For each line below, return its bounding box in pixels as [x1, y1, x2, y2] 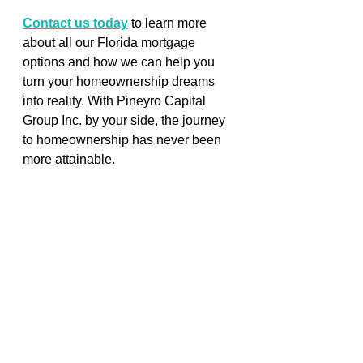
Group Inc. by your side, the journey [23, 113, 228, 127]
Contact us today [23, 15, 128, 30]
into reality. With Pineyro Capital [23, 93, 209, 108]
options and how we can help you [23, 54, 218, 69]
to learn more [128, 15, 210, 30]
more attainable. [23, 152, 115, 166]
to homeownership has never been [23, 132, 224, 147]
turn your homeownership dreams [23, 74, 218, 88]
